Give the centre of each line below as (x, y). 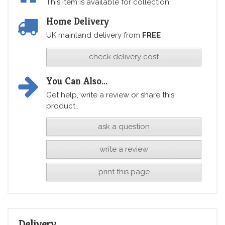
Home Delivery (78, 21)
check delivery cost (124, 57)
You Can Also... (77, 81)
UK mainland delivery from (94, 35)
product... (63, 106)
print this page (124, 172)
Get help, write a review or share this (110, 95)
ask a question (124, 126)
